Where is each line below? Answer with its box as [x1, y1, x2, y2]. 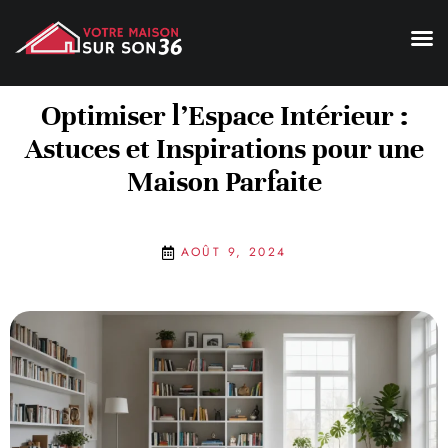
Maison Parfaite [126, 165, 322, 199]
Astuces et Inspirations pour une [24, 132, 424, 166]
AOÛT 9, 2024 [180, 243, 287, 261]
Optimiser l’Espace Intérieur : [40, 99, 408, 133]
